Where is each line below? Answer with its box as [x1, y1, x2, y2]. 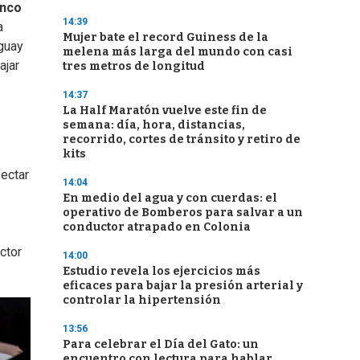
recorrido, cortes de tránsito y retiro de [63, 133, 301, 146]
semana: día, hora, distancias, [63, 118, 245, 132]
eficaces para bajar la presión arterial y [63, 279, 303, 292]
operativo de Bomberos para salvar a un [63, 206, 303, 219]
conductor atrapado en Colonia [63, 220, 251, 234]
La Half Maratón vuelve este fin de [63, 104, 267, 117]
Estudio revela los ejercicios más [63, 264, 260, 278]
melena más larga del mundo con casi [63, 45, 292, 59]
